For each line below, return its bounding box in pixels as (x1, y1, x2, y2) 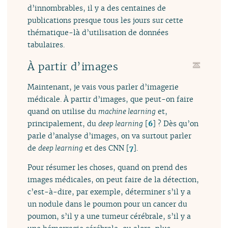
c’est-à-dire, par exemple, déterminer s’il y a (27, 187, 191, 197)
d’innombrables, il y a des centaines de (27, 3, 166, 13)
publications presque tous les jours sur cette (27, 15, 184, 25)
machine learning (98, 106, 156, 116)
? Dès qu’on (156, 118, 199, 128)
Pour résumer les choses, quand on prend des (27, 162, 188, 173)
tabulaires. (27, 40, 65, 50)
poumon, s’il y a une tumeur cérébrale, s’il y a (27, 211, 191, 221)
